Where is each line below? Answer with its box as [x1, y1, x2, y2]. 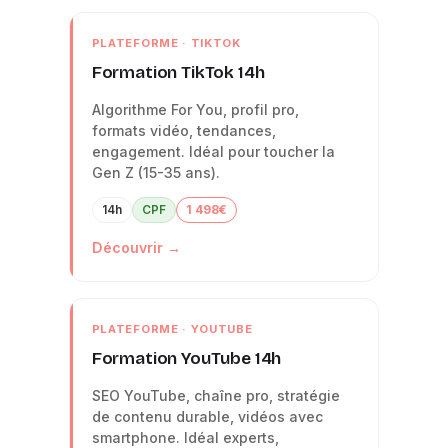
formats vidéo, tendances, [91, 121, 276, 139]
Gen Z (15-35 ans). [91, 163, 220, 181]
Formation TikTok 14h [91, 61, 265, 83]
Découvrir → [91, 238, 181, 256]
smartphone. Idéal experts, [91, 428, 279, 446]
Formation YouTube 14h [91, 347, 282, 369]
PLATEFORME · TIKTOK [91, 35, 241, 50]
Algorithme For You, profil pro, [91, 100, 299, 118]
